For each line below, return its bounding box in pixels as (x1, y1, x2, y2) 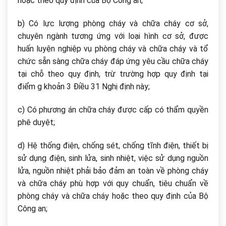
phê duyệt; (18, 117, 55, 127)
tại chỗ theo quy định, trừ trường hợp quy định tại (18, 69, 208, 79)
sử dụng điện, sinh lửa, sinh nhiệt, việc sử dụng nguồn (18, 153, 208, 163)
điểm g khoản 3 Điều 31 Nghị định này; (18, 82, 150, 92)
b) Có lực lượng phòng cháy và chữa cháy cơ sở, (18, 19, 208, 29)
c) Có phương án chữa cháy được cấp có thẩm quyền (18, 104, 208, 115)
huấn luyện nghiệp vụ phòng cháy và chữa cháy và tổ (18, 44, 208, 54)
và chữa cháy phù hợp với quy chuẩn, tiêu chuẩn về (18, 178, 208, 188)
